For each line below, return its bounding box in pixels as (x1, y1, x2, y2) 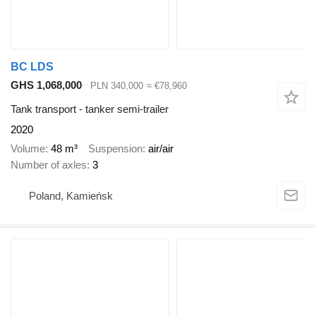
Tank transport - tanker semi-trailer (11, 103, 169, 116)
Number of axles (11, 158, 87, 171)
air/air (148, 142, 174, 154)
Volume (11, 142, 45, 154)
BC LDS (11, 60, 54, 73)
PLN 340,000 (90, 80, 143, 91)
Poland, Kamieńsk (29, 190, 113, 202)
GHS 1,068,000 (11, 78, 82, 91)
